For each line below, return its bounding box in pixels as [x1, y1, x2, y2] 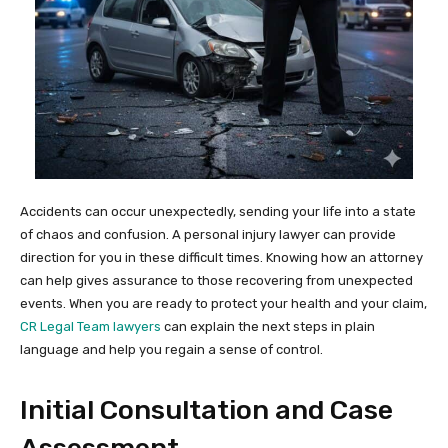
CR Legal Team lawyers [20, 318, 161, 334]
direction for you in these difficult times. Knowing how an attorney [20, 249, 423, 265]
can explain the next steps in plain [161, 318, 375, 334]
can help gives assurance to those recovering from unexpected [20, 272, 413, 288]
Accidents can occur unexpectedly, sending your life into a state [20, 203, 416, 219]
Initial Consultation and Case [20, 393, 393, 426]
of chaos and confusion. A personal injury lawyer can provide [20, 226, 396, 242]
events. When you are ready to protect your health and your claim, [20, 295, 427, 311]
